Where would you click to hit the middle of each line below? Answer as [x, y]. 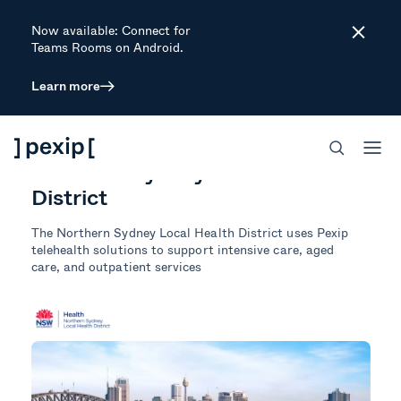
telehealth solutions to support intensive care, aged [183, 249]
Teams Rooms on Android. [107, 47]
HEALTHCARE [197, 111]
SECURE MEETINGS [93, 134]
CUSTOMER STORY [92, 111]
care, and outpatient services [116, 266]
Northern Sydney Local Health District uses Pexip [202, 232]
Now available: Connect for [111, 30]
